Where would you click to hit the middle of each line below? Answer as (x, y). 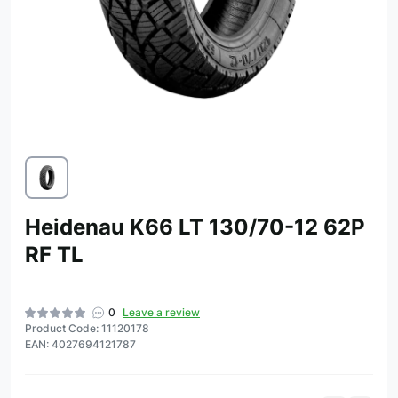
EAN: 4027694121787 (80, 344)
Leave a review (161, 312)
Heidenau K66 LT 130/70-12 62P (195, 227)
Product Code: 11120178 (87, 328)
